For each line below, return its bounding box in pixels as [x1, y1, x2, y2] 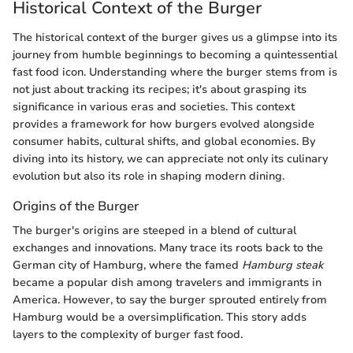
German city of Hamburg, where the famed [13, 258, 242, 273]
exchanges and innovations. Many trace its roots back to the [13, 240, 323, 256]
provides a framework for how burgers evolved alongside [13, 117, 314, 132]
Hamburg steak [242, 258, 323, 273]
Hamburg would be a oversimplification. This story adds [13, 310, 307, 325]
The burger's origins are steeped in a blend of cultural [13, 223, 296, 239]
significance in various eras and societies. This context [13, 99, 295, 114]
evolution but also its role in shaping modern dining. [13, 169, 284, 184]
